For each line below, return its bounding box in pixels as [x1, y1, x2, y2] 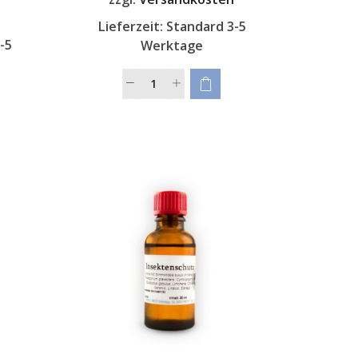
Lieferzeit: [97, 17, 166, 35]
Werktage [140, 36, 203, 54]
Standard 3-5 [165, 17, 246, 35]
